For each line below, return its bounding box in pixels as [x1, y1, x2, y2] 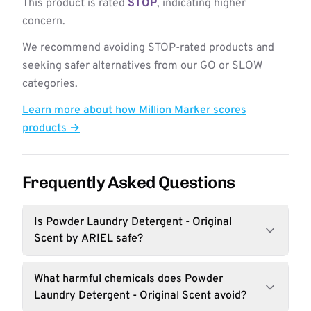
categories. [22, 77, 78, 91]
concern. [22, 15, 65, 28]
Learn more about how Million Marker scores [22, 103, 246, 117]
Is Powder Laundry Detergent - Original [34, 215, 232, 229]
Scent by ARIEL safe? [34, 232, 143, 246]
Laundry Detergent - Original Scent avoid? [34, 289, 246, 303]
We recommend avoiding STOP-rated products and [22, 41, 274, 55]
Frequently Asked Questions [22, 172, 235, 192]
